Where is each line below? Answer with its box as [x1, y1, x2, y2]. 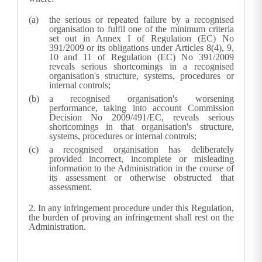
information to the [49, 163, 118, 174]
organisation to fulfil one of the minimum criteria [49, 24, 234, 35]
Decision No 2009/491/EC [49, 112, 161, 123]
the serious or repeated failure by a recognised [49, 15, 234, 25]
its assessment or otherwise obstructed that [49, 173, 234, 183]
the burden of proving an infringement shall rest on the [28, 212, 234, 223]
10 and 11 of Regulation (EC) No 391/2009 [49, 52, 234, 63]
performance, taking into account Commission [49, 103, 234, 113]
